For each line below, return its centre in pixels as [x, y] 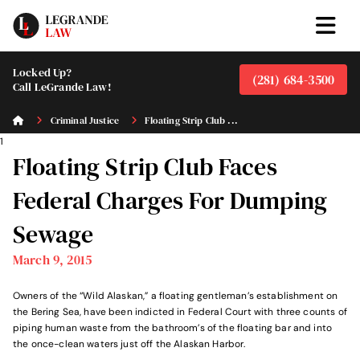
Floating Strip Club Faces [145, 166]
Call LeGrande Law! [62, 87]
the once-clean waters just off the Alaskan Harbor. [129, 344]
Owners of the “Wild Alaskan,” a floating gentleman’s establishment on [176, 296]
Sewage [53, 234]
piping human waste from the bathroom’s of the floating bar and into [173, 328]
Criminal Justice [85, 121]
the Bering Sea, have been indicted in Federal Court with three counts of [180, 312]
